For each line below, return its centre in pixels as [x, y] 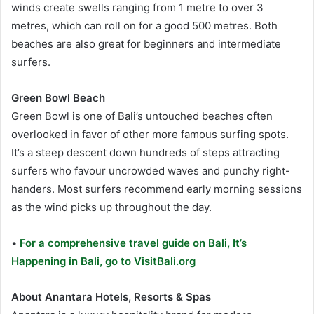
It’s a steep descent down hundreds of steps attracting [145, 153]
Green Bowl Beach [58, 98]
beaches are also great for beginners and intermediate [146, 44]
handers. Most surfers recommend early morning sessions [157, 189]
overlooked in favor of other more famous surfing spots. [150, 135]
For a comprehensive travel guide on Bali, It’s [132, 243]
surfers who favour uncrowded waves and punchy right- [151, 171]
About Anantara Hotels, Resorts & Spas [111, 297]
